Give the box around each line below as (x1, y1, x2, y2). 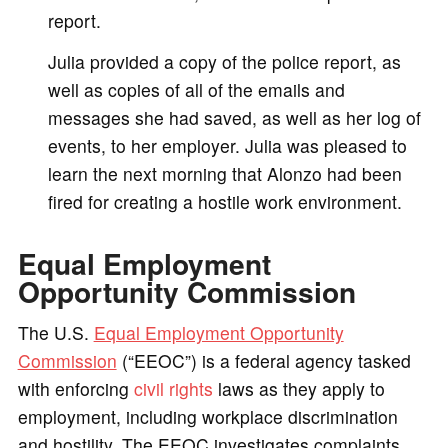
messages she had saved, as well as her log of (47, 105, 421, 131)
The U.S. (17, 320, 94, 346)
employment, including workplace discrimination (17, 404, 398, 430)
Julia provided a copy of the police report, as (47, 49, 401, 75)
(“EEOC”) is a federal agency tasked (116, 348, 411, 374)
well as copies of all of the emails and (47, 77, 345, 103)
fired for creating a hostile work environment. (47, 189, 402, 215)
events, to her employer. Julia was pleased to (47, 133, 407, 159)
